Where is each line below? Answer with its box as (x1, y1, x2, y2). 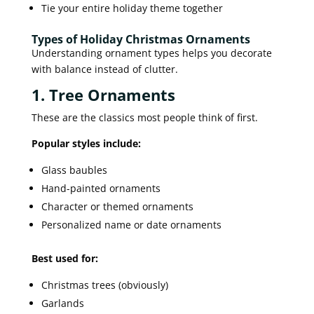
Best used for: (31, 251, 98, 265)
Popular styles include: (31, 136, 141, 150)
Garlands (41, 296, 84, 310)
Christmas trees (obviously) (41, 278, 168, 292)
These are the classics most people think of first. (31, 110, 258, 124)
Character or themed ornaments (41, 199, 193, 213)
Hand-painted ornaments (41, 181, 161, 195)
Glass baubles (41, 163, 107, 177)
